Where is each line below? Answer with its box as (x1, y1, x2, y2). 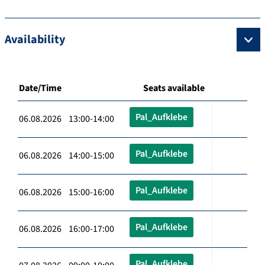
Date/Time (19, 81, 62, 95)
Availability (5, 31, 65, 48)
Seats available (143, 81, 205, 95)
